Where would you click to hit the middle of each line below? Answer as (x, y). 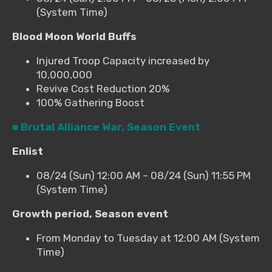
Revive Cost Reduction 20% (103, 89)
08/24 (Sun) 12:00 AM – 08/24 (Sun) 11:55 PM (144, 176)
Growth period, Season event (90, 214)
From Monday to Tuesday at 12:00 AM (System (148, 238)
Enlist (28, 151)
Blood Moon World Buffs (74, 37)
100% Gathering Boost (90, 103)
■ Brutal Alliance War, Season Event (106, 127)
